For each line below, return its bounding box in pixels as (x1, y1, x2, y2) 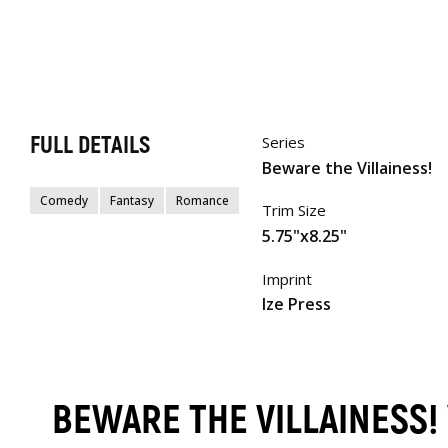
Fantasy (110, 192, 154, 210)
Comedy (40, 192, 88, 210)
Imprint (261, 268, 312, 289)
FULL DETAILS (30, 131, 150, 161)
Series (261, 132, 305, 153)
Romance (176, 192, 229, 210)
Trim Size (261, 200, 326, 221)
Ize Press (261, 293, 331, 316)
